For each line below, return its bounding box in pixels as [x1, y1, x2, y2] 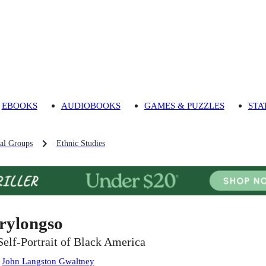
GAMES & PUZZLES [144, 100, 224, 111]
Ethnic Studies [56, 139, 105, 148]
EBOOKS [1, 100, 37, 111]
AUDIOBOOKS [61, 100, 121, 111]
